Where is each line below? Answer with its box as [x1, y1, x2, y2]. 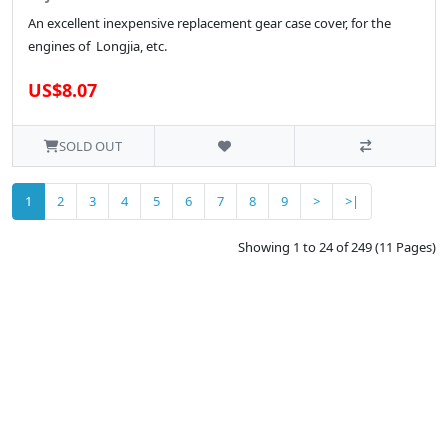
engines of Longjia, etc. [28, 37, 167, 56]
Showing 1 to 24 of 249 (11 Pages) [238, 238, 436, 257]
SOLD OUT [59, 137, 123, 156]
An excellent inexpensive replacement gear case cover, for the [28, 14, 391, 33]
